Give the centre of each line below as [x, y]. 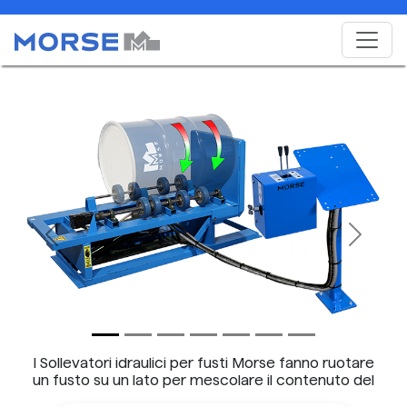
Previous [80, 243]
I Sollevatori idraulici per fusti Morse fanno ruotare [203, 363]
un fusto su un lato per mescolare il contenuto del [203, 380]
